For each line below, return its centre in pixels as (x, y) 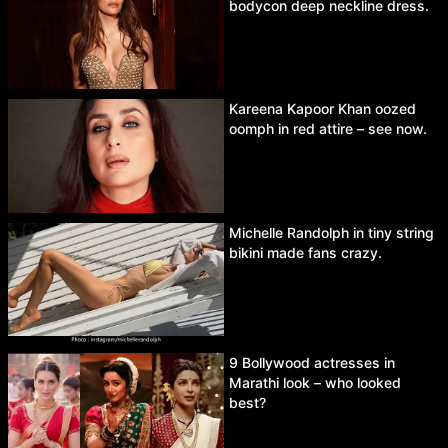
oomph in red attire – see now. (328, 129)
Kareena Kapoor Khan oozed (322, 109)
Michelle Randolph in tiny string (331, 232)
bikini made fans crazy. (305, 252)
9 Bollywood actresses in (312, 363)
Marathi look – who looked (315, 383)
